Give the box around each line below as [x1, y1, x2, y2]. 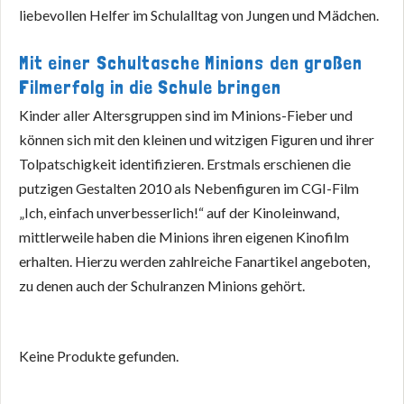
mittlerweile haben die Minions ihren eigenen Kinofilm [19, 228, 349, 246]
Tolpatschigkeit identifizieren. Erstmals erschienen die [19, 155, 351, 173]
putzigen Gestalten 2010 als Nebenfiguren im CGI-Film [19, 179, 359, 197]
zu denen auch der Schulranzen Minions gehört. [19, 277, 305, 295]
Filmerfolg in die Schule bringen [19, 75, 281, 98]
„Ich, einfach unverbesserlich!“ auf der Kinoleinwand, [19, 204, 339, 222]
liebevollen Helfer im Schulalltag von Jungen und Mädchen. [19, 5, 379, 23]
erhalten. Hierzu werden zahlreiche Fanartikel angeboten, [19, 252, 370, 271]
